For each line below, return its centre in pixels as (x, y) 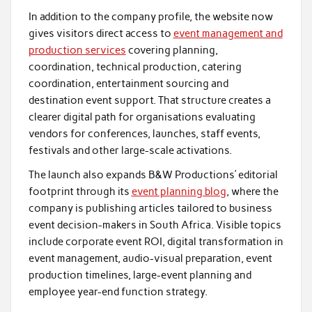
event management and (228, 33)
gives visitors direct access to (101, 33)
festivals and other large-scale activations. (131, 150)
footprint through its (80, 192)
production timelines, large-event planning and (140, 275)
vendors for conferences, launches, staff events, (144, 133)
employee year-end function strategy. (118, 292)
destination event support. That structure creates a (149, 100)
